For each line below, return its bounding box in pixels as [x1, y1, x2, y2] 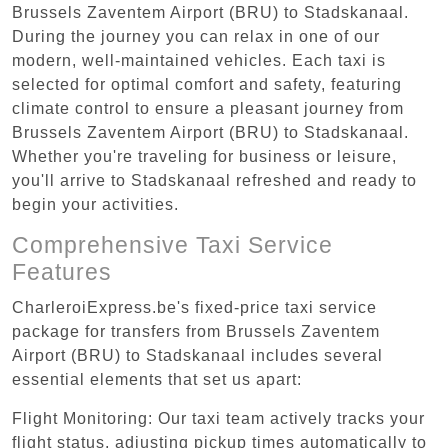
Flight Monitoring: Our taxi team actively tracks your [12, 409, 425, 427]
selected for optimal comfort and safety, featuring [12, 75, 402, 93]
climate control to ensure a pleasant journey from [12, 99, 404, 117]
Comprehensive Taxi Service [12, 231, 333, 258]
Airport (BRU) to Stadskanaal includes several [12, 346, 383, 364]
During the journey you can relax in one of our [12, 27, 380, 45]
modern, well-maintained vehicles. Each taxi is [12, 51, 386, 69]
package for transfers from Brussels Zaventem [12, 322, 380, 340]
